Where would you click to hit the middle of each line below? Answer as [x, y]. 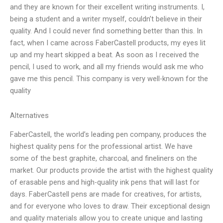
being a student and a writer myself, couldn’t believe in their [106, 19]
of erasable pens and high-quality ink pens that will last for [105, 182]
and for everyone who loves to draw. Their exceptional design [110, 206]
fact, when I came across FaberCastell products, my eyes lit [108, 43]
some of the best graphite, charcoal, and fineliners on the [104, 159]
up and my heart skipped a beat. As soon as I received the [105, 55]
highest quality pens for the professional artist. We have [101, 147]
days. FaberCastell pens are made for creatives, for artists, [106, 194]
